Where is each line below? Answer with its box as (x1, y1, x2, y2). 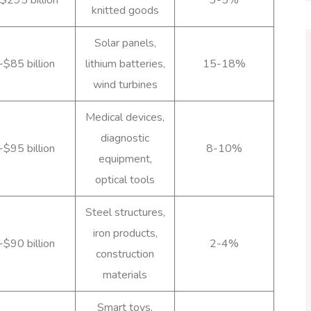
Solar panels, (94, 35, 156, 51)
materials (103, 267, 147, 283)
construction (96, 246, 154, 262)
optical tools (95, 171, 155, 187)
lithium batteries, (85, 56, 165, 72)
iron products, (92, 225, 158, 241)
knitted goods (91, 2, 159, 18)
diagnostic (101, 130, 149, 146)
